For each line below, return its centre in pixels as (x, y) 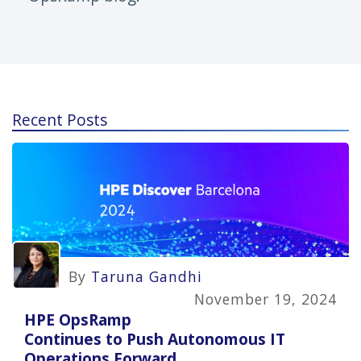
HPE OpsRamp (78, 319)
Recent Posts (60, 120)
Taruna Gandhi (147, 277)
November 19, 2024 (266, 299)
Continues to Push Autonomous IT (155, 338)
